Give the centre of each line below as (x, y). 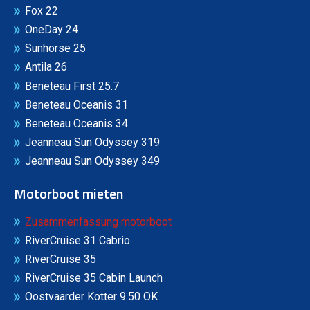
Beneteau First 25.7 (72, 86)
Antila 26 (46, 67)
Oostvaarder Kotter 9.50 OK (91, 297)
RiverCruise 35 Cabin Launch (94, 278)
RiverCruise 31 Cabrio (77, 240)
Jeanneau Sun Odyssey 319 (92, 143)
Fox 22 (42, 10)
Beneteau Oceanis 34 (76, 124)
